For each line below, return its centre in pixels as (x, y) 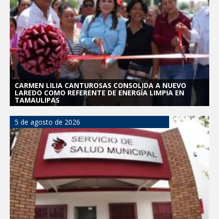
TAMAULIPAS (37, 100)
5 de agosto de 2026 (47, 122)
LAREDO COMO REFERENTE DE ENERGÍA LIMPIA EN (99, 92)
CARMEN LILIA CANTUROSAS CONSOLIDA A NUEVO (100, 85)
